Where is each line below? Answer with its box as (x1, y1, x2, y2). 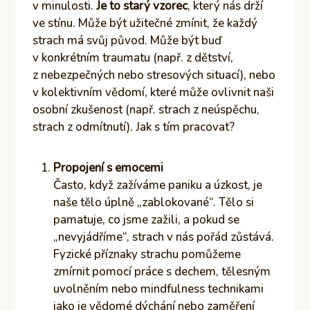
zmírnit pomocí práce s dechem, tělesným (53, 263, 271, 280)
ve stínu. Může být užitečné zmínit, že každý (33, 15, 258, 31)
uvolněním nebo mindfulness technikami (53, 280, 264, 297)
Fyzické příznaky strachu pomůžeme (53, 246, 241, 262)
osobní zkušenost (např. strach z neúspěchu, (33, 101, 260, 118)
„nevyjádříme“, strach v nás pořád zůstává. (53, 228, 275, 245)
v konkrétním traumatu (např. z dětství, (33, 49, 234, 66)
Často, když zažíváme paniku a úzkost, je (53, 176, 263, 193)
